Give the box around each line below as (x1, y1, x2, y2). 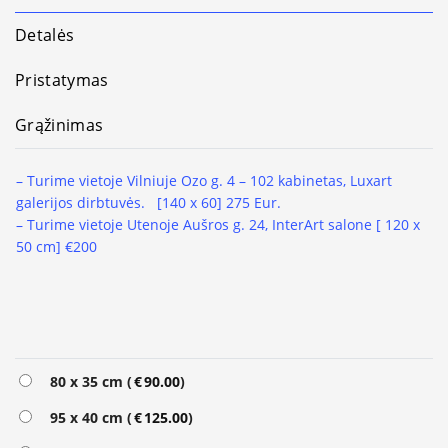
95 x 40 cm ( (42, 407, 132, 427)
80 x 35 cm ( (42, 371, 132, 391)
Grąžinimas (15, 114, 104, 137)
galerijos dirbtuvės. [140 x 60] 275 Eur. (16, 193, 285, 213)
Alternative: (15, 370, 96, 390)
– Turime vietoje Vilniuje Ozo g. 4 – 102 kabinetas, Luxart (16, 171, 392, 191)
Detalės (15, 24, 75, 47)
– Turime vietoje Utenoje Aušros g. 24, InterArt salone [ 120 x (16, 215, 420, 235)
